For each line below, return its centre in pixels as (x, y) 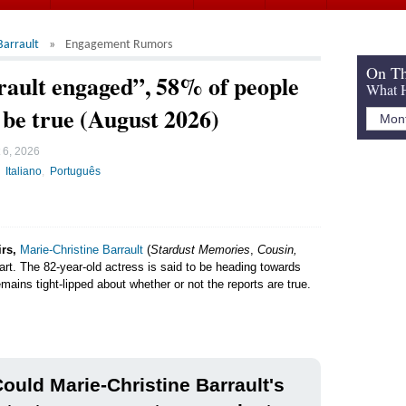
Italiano (24, 170)
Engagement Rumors (119, 45)
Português (76, 170)
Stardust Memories (200, 249)
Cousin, (277, 249)
